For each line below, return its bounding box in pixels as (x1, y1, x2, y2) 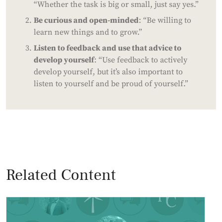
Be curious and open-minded (34, 15, 139, 25)
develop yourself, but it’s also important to (34, 66, 183, 77)
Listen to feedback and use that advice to (34, 43, 181, 53)
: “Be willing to (139, 15, 191, 25)
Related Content (6, 164, 116, 185)
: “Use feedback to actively (94, 55, 187, 65)
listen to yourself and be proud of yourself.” (34, 78, 190, 89)
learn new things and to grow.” (34, 27, 142, 37)
